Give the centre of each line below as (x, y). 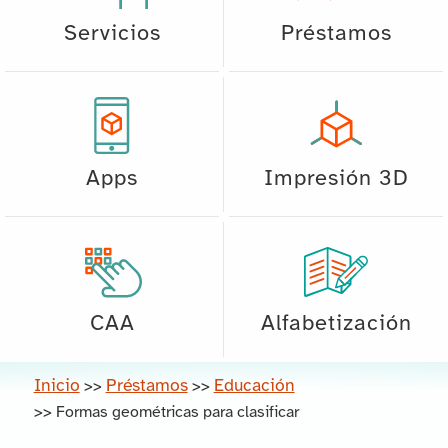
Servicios (112, 33)
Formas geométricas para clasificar (177, 412)
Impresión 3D (336, 178)
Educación (254, 385)
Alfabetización (336, 323)
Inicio (56, 385)
